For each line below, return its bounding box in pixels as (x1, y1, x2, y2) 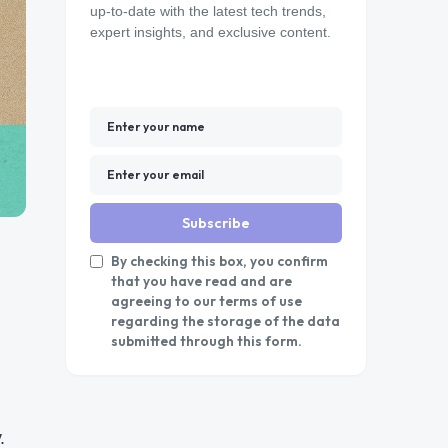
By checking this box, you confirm (111, 252, 328, 270)
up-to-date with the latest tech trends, (90, 3, 326, 19)
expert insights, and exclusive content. (90, 24, 331, 40)
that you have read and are (111, 272, 292, 290)
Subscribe (182, 214, 250, 232)
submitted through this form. (111, 332, 302, 350)
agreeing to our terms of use (111, 292, 302, 310)
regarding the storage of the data (111, 312, 340, 330)
